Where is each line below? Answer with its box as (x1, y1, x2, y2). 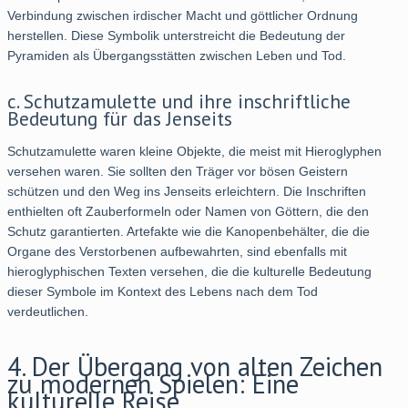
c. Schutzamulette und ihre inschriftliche (7, 87, 351, 114)
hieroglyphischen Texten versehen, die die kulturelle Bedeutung (7, 263, 372, 279)
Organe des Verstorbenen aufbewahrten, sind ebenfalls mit (7, 243, 347, 259)
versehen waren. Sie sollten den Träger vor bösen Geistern (7, 163, 348, 178)
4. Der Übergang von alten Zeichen (7, 349, 382, 383)
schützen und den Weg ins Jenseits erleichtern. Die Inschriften (7, 183, 366, 199)
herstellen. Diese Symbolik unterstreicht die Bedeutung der (7, 27, 345, 43)
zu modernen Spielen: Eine (7, 366, 299, 401)
